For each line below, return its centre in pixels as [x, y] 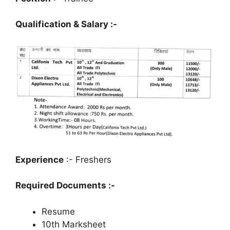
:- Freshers [88, 159]
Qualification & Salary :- [66, 24]
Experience [40, 159]
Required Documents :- [65, 186]
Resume [58, 211]
